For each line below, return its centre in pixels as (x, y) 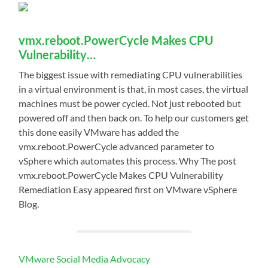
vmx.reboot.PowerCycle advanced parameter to (117, 146)
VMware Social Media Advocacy (85, 258)
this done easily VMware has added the (99, 132)
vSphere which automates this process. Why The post (128, 160)
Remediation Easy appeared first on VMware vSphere (128, 189)
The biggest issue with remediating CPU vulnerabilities (131, 74)
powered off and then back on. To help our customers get (134, 117)
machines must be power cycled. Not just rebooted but (130, 103)
